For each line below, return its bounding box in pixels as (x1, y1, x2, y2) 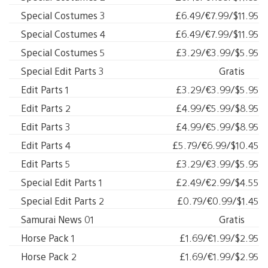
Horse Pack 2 (21, 250, 77, 263)
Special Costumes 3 (21, 9, 105, 22)
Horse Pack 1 (21, 232, 75, 244)
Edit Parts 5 (21, 157, 71, 170)
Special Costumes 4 (21, 28, 105, 40)
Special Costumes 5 (21, 46, 105, 59)
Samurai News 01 (21, 213, 94, 226)
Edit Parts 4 (21, 139, 71, 151)
